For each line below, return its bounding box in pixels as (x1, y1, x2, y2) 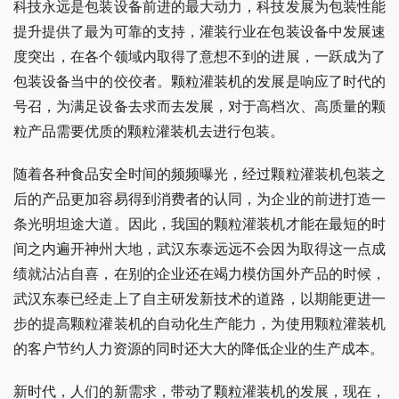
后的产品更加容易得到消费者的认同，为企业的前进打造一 (13, 190, 386, 208)
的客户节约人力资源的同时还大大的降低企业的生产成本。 (13, 339, 384, 358)
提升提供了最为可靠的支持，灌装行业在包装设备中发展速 (13, 22, 386, 41)
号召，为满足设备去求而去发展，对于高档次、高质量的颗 (13, 97, 386, 116)
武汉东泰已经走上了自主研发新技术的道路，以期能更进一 (13, 289, 386, 308)
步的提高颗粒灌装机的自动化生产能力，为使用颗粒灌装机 (13, 314, 386, 333)
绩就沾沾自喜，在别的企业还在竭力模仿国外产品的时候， (13, 265, 386, 283)
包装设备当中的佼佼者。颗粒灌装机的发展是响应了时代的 (13, 72, 386, 91)
